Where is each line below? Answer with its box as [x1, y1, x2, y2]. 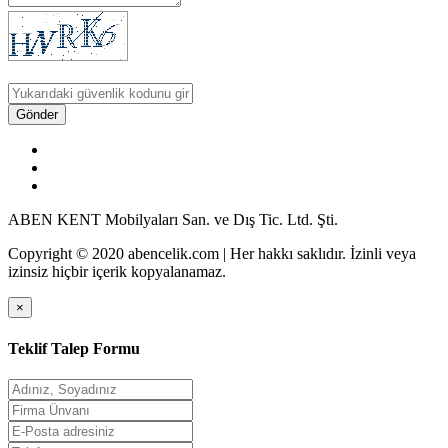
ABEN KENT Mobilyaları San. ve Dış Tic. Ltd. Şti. [8, 211, 338, 229]
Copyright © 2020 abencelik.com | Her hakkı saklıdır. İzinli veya [8, 245, 416, 263]
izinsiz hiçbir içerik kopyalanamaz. [8, 263, 226, 281]
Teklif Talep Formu [8, 339, 140, 357]
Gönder [16, 107, 58, 123]
